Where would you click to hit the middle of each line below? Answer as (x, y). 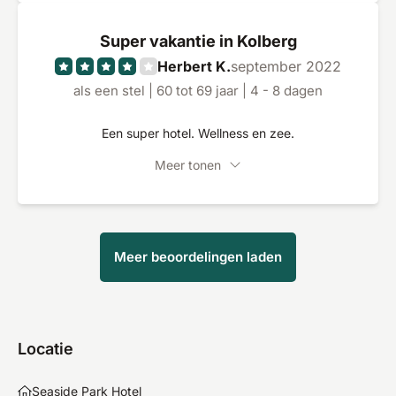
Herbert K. (194, 66)
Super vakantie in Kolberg (198, 41)
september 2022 (286, 66)
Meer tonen (187, 165)
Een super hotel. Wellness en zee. (198, 133)
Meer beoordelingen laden (198, 257)
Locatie (46, 349)
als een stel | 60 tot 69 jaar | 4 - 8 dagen (198, 91)
